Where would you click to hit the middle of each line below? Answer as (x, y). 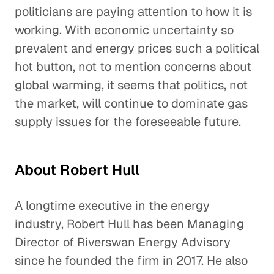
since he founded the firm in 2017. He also (131, 261)
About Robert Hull (77, 170)
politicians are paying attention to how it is (133, 12)
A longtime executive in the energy (112, 206)
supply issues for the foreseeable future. (128, 122)
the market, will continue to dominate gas (131, 103)
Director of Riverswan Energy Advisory (123, 242)
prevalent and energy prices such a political (137, 48)
